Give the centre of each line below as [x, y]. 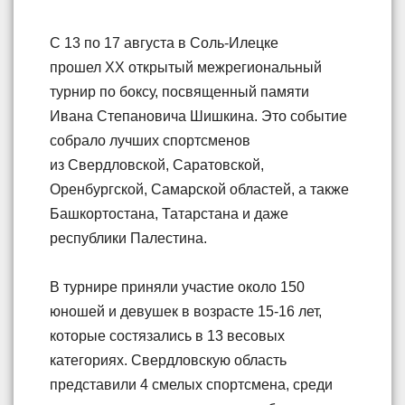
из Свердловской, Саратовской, [157, 165]
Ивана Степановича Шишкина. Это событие [198, 117]
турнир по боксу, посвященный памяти [179, 92]
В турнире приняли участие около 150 [177, 287]
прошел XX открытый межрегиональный [186, 68]
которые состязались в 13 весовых [167, 336]
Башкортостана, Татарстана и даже [169, 214]
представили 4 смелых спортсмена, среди [191, 385]
